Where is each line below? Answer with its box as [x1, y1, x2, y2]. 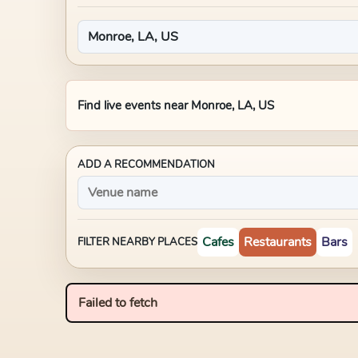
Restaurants [244, 233, 312, 251]
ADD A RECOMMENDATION [78, 157, 215, 172]
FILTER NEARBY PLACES [78, 235, 197, 249]
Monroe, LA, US [191, 97, 274, 113]
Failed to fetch [78, 294, 157, 312]
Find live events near [78, 97, 191, 113]
